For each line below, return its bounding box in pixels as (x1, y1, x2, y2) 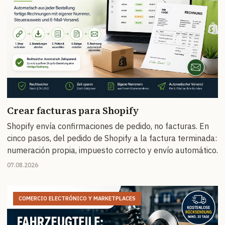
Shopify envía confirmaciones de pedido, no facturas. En (7, 121, 209, 131)
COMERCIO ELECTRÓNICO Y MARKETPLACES (19, 194, 136, 202)
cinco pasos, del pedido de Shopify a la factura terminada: (7, 133, 217, 143)
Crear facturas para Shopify (7, 103, 139, 117)
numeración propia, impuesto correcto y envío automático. (7, 145, 218, 155)
